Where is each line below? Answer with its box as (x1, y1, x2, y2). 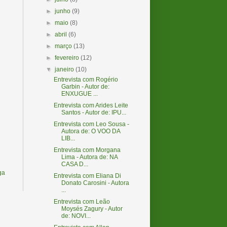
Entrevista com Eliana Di (53, 172, 121, 179)
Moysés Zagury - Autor (61, 205, 123, 212)
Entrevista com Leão (53, 198, 110, 205)
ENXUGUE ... (61, 90, 98, 97)
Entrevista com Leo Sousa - (53, 121, 129, 128)
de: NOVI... (61, 212, 91, 219)
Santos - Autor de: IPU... (61, 109, 126, 116)
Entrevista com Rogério (53, 76, 118, 83)
